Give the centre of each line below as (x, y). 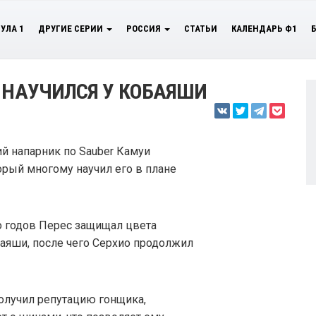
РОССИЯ (145, 29)
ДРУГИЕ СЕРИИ (72, 29)
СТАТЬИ (201, 29)
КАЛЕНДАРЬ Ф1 (264, 29)
